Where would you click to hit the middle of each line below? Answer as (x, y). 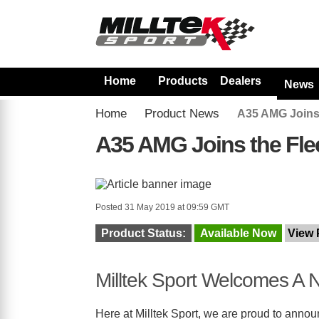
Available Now (239, 233)
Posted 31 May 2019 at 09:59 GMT (163, 207)
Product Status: (144, 233)
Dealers (241, 81)
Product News (182, 114)
